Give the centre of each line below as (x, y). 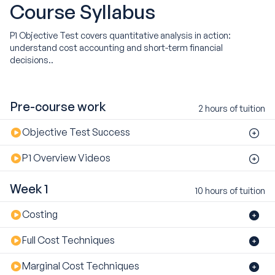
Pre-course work (58, 107)
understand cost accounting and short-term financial (116, 47)
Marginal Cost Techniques (81, 266)
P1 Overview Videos (66, 158)
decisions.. (32, 59)
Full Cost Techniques (68, 240)
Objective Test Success (76, 132)
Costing (40, 215)
